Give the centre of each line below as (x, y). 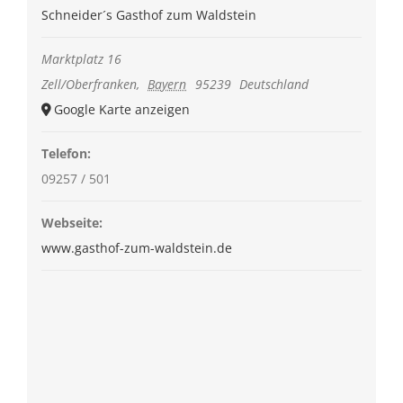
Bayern (167, 84)
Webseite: (72, 222)
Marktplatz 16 (81, 58)
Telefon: (66, 153)
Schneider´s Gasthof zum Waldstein (148, 14)
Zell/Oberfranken (89, 84)
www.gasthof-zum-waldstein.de (136, 247)
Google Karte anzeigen (121, 109)
